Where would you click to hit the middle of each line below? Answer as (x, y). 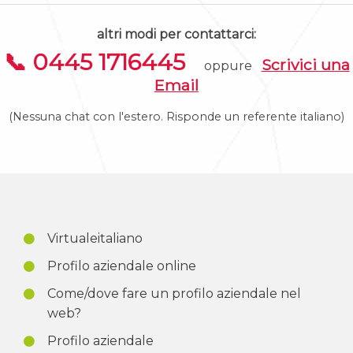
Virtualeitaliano (95, 238)
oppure (231, 65)
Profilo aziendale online (122, 266)
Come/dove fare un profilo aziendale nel (174, 293)
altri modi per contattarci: (176, 34)
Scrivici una (305, 64)
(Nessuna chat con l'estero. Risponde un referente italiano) (176, 116)
